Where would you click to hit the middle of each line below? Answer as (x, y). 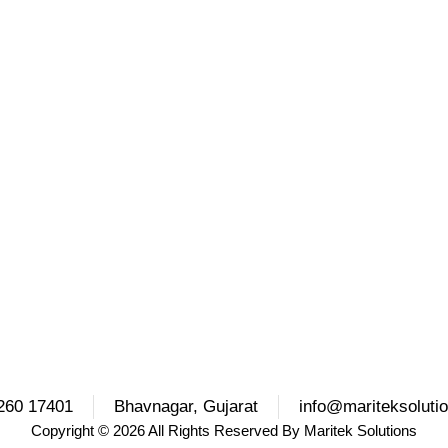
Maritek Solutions (360, 431)
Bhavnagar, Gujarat (185, 407)
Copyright (62, 431)
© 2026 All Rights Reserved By (198, 431)
